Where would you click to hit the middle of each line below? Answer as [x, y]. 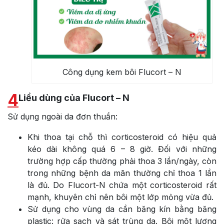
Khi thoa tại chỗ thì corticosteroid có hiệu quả [122, 137]
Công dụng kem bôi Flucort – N [122, 72]
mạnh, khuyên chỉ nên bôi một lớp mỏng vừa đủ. [120, 197]
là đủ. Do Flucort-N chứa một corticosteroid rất [122, 185]
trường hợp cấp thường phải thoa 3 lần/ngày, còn [122, 161]
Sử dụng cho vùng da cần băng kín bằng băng [122, 209]
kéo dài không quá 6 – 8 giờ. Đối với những [122, 149]
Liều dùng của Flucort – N [74, 97]
